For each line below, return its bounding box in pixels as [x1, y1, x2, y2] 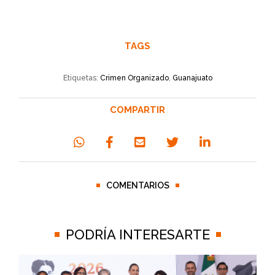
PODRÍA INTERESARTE [65, 226, 210, 242]
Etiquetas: [63, 73, 100, 82]
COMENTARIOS [106, 180, 169, 190]
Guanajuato [172, 73, 212, 82]
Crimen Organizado [99, 73, 169, 82]
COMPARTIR [110, 104, 165, 115]
